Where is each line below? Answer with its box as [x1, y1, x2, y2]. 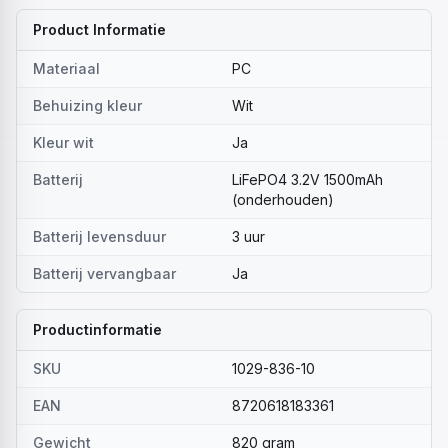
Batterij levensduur [33, 228, 166, 245]
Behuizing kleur [33, 97, 142, 114]
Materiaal [33, 60, 100, 77]
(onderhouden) [232, 191, 334, 208]
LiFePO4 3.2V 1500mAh [232, 171, 383, 188]
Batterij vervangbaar [33, 265, 176, 282]
